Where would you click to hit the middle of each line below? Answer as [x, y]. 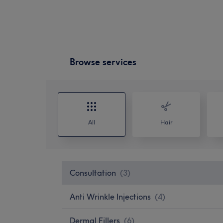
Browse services [103, 62]
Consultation [93, 172]
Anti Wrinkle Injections [110, 196]
